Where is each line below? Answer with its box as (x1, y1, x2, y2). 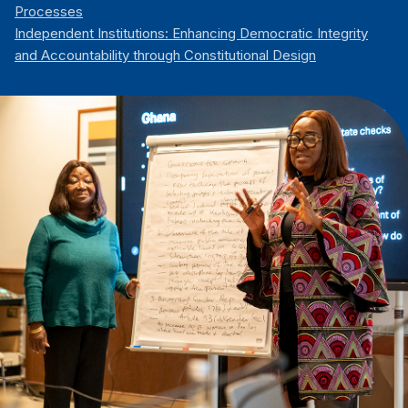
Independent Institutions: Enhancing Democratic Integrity (15, 25, 368, 43)
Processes (15, 3, 83, 21)
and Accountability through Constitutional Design (15, 46, 316, 65)
